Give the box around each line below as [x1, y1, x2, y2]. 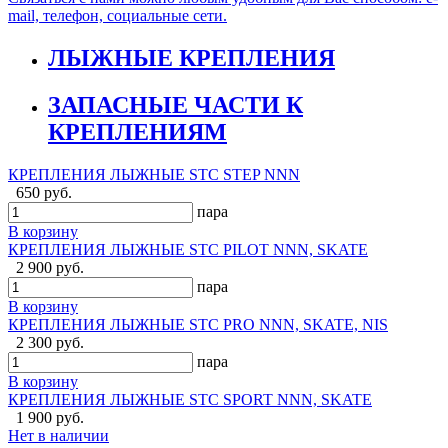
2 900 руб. [16, 259, 84, 277]
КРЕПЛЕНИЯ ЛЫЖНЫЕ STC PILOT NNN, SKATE [8, 241, 368, 259]
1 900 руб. [16, 409, 84, 427]
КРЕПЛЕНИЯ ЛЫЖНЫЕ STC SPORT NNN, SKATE [8, 391, 372, 409]
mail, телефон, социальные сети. [8, 7, 227, 25]
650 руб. [16, 184, 72, 202]
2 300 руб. [16, 334, 84, 352]
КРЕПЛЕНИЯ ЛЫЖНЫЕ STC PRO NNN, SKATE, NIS [8, 316, 388, 334]
